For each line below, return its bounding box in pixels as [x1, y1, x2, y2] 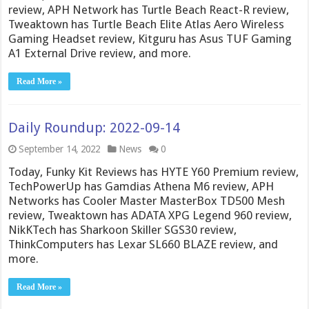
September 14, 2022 [19, 143, 101, 154]
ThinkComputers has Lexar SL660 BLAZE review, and [8, 237, 279, 251]
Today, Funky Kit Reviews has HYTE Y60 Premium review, [8, 165, 299, 179]
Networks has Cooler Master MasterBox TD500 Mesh [8, 194, 286, 208]
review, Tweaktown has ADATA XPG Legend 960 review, [8, 208, 292, 222]
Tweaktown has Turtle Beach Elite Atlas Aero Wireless [8, 17, 285, 31]
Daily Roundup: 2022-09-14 [8, 119, 181, 136]
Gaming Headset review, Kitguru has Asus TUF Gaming [8, 32, 292, 46]
